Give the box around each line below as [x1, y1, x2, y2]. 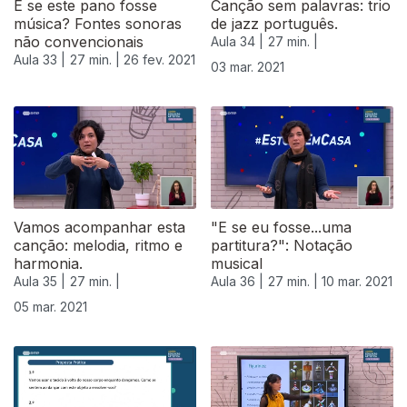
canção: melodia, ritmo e [14, 236, 183, 255]
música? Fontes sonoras [14, 15, 182, 34]
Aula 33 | [14, 52, 65, 68]
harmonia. [14, 254, 83, 273]
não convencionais [14, 33, 144, 52]
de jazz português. [211, 15, 338, 34]
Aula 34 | [211, 34, 263, 50]
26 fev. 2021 [124, 52, 195, 68]
